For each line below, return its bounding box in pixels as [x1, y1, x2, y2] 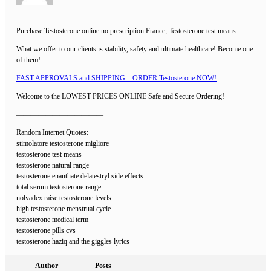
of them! [16, 55, 41, 64]
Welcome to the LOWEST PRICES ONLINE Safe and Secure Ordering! [16, 91, 224, 100]
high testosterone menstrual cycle [16, 204, 111, 213]
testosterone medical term [16, 215, 88, 224]
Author [35, 261, 58, 270]
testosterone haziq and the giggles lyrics [16, 237, 129, 246]
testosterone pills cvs [16, 226, 76, 235]
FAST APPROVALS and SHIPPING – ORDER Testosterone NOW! [16, 73, 217, 82]
